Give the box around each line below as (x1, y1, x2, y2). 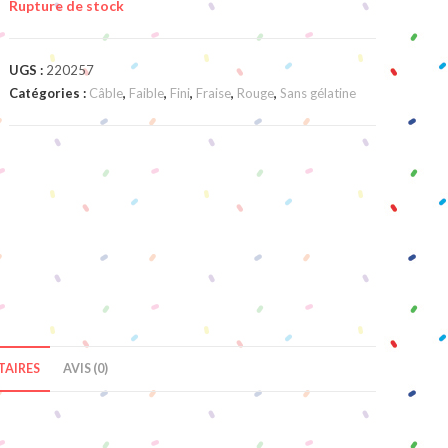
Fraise (196, 84, 232, 101)
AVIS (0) (63, 361, 108, 377)
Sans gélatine (280, 84, 357, 101)
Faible (129, 84, 165, 101)
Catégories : (9, 84, 90, 101)
